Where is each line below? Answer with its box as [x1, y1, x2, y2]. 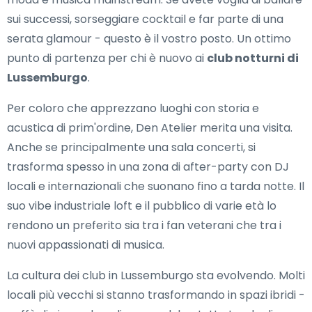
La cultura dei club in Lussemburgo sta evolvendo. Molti [7, 267, 305, 284]
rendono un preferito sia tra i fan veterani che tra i [7, 217, 281, 234]
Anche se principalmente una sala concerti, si [7, 139, 256, 156]
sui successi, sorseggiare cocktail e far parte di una [7, 11, 283, 28]
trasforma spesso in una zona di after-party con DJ [7, 159, 289, 175]
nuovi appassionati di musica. [7, 237, 164, 253]
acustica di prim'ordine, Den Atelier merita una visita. [7, 120, 292, 136]
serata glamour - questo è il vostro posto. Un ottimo [7, 31, 291, 47]
